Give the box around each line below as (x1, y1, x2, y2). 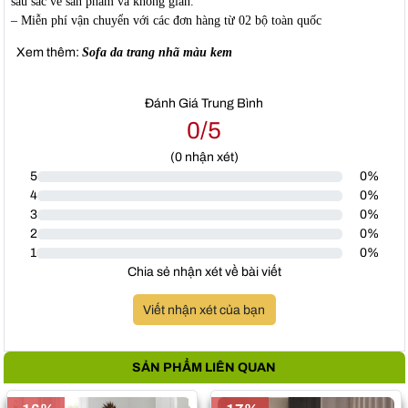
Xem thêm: (10, 46, 82, 60)
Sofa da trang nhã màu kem (81, 46, 232, 60)
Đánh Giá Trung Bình (145, 97, 263, 111)
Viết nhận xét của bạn (143, 302, 265, 317)
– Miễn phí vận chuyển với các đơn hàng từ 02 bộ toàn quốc (10, 14, 321, 28)
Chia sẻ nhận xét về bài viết (127, 265, 281, 280)
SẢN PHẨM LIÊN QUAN (132, 360, 276, 374)
